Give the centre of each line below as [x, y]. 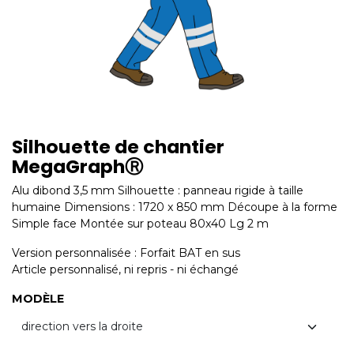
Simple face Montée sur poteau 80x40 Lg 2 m [140, 224]
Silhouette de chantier [118, 147]
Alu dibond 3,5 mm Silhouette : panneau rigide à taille [158, 190]
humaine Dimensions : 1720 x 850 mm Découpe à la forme [175, 207]
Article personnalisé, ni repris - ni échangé [125, 269]
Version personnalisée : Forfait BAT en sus [126, 253]
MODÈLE [38, 299]
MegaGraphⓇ [77, 166]
